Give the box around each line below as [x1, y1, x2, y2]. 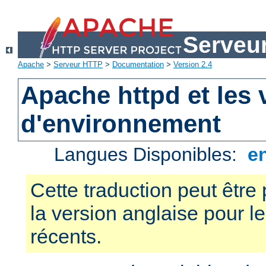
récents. [30, 225, 102, 248]
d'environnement [21, 110, 221, 138]
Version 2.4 [173, 60, 212, 69]
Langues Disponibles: [54, 144, 243, 166]
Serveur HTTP [53, 60, 103, 69]
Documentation [112, 60, 164, 69]
